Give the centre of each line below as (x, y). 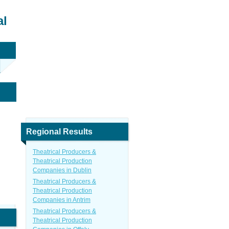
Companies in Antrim (62, 200)
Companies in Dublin (62, 170)
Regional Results (59, 132)
